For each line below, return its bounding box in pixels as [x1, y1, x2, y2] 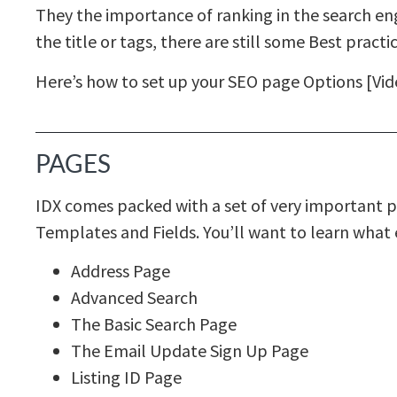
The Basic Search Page [71, 312, 237, 335]
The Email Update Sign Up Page [71, 339, 308, 362]
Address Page [71, 259, 170, 282]
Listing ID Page [71, 365, 182, 388]
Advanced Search [71, 285, 198, 308]
